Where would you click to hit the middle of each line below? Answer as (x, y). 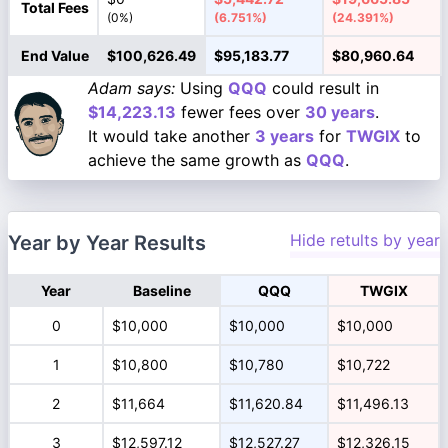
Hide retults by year (365, 240)
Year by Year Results (107, 243)
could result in (323, 88)
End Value (55, 55)
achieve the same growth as (197, 160)
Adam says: (131, 88)
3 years (284, 136)
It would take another (171, 136)
